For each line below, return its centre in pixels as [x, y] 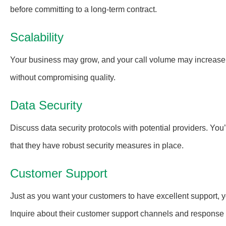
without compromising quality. [63, 77]
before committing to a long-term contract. [83, 9]
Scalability [37, 37]
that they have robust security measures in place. [97, 146]
